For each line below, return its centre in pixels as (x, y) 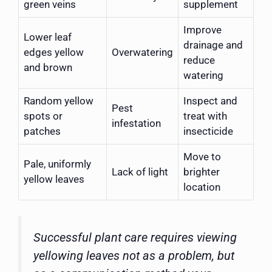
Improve (202, 30)
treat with (205, 116)
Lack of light (140, 172)
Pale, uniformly (57, 164)
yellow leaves (54, 179)
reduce (199, 60)
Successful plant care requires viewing (135, 237)
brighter (202, 172)
